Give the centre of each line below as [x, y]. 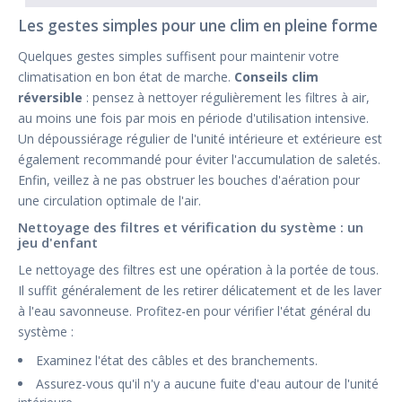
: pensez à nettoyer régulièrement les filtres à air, [226, 98]
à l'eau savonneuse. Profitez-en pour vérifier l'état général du [194, 311]
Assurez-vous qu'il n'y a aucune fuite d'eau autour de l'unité [207, 384]
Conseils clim [276, 77]
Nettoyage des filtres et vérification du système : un [191, 227]
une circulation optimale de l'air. [109, 201]
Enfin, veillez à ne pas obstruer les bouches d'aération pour [189, 180]
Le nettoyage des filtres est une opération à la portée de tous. [198, 270]
